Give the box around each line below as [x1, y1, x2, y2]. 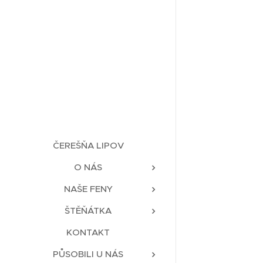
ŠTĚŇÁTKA [65, 205, 112, 217]
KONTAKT [66, 227, 110, 238]
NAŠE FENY [63, 183, 113, 195]
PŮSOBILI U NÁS [53, 248, 123, 260]
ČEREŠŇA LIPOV [52, 140, 124, 151]
